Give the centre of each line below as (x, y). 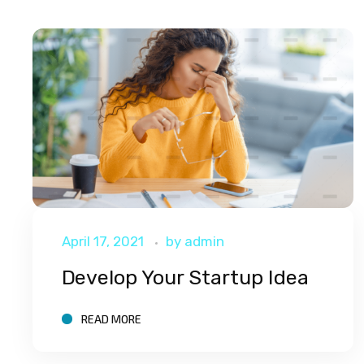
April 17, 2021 (102, 242)
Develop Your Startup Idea (185, 278)
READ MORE (111, 318)
